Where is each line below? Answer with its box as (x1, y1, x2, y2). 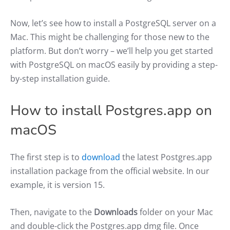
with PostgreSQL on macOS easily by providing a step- (10, 59, 218, 70)
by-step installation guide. (10, 72, 110, 84)
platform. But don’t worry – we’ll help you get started (10, 45, 213, 56)
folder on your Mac (138, 206, 213, 218)
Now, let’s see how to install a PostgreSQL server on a (10, 17, 216, 29)
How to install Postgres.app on (10, 101, 212, 120)
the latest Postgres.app (120, 151, 212, 163)
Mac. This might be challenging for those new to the (10, 31, 209, 43)
